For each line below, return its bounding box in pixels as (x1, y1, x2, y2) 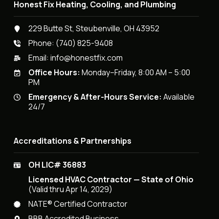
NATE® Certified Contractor (28, 198, 128, 210)
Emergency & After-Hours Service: (28, 91, 162, 103)
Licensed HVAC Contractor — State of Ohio (28, 174, 194, 185)
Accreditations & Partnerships (14, 135, 132, 147)
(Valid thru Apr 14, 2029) (28, 184, 113, 195)
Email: (28, 52, 51, 64)
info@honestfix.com (50, 52, 123, 64)
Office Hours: (28, 67, 81, 78)
